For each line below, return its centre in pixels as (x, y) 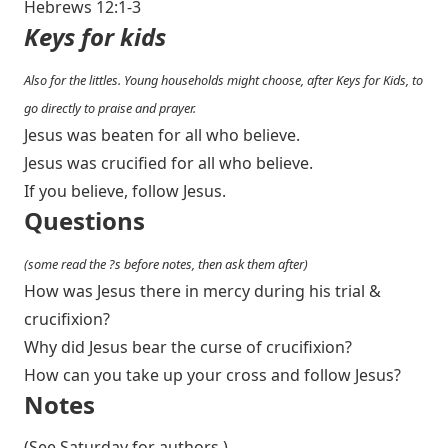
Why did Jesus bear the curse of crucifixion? (188, 347)
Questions (84, 220)
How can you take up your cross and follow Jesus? (212, 375)
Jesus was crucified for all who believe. (168, 163)
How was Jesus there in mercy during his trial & (202, 291)
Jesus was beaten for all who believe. (162, 135)
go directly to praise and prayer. (110, 108)
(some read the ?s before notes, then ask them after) (166, 264)
